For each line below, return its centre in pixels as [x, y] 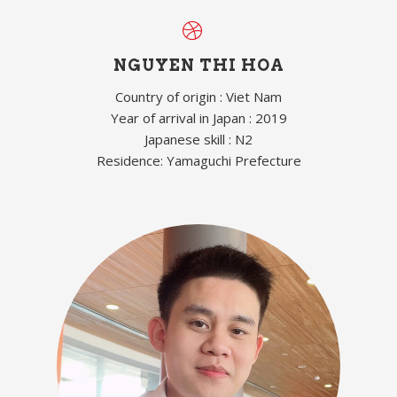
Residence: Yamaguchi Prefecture [198, 160]
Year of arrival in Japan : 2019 [198, 117]
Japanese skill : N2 [198, 139]
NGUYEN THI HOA [198, 65]
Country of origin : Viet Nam [198, 96]
